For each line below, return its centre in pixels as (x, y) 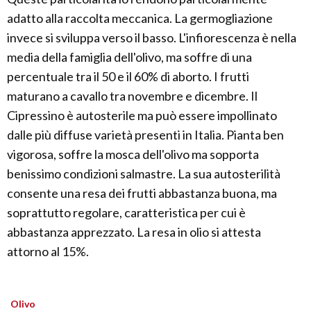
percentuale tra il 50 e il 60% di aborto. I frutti (128, 77)
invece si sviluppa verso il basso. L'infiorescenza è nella (152, 38)
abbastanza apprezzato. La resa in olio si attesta (134, 232)
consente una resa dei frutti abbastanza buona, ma (142, 193)
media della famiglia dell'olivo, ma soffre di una (129, 57)
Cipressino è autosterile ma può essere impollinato (142, 116)
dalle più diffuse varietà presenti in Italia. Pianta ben (145, 135)
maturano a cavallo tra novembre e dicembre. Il (132, 96)
